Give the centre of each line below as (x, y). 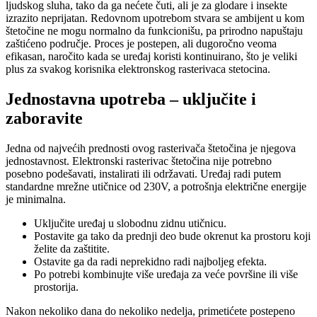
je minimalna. (36, 199)
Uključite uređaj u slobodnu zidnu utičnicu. (130, 223)
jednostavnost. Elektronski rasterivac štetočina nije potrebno (139, 161)
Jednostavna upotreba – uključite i (131, 99)
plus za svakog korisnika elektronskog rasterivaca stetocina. (138, 69)
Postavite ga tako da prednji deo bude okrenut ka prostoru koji (172, 236)
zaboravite (44, 118)
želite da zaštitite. (72, 248)
